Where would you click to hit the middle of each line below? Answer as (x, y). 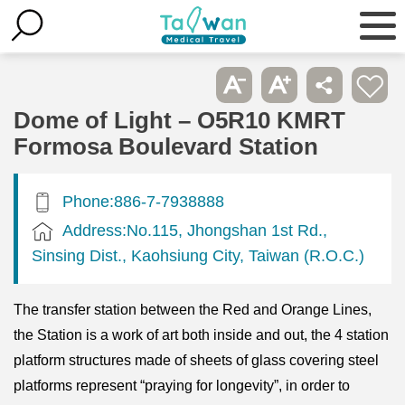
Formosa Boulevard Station (166, 146)
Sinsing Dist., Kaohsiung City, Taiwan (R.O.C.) (198, 255)
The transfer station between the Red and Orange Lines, (193, 309)
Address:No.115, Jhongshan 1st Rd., (195, 230)
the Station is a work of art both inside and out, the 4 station (201, 334)
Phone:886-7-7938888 (143, 201)
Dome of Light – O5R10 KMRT (179, 120)
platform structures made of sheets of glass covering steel (196, 360)
